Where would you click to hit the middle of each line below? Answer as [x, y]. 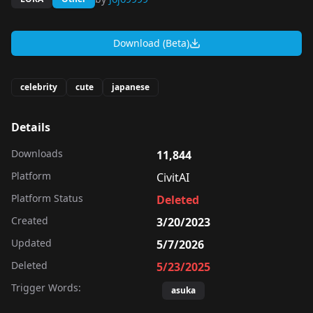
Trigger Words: [46, 287]
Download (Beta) [151, 43]
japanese [131, 87]
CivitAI [173, 177]
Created [30, 220]
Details [31, 127]
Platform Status [47, 198]
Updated [31, 243]
